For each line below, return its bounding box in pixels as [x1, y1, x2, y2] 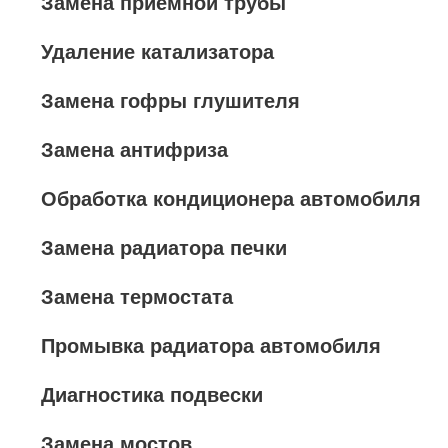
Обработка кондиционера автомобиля [41, 188, 421, 210]
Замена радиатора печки [41, 237, 287, 259]
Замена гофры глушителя [41, 90, 300, 112]
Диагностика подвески [41, 384, 263, 406]
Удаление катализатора [41, 41, 274, 63]
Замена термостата [41, 286, 233, 308]
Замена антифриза [41, 139, 228, 161]
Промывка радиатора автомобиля [41, 335, 381, 357]
